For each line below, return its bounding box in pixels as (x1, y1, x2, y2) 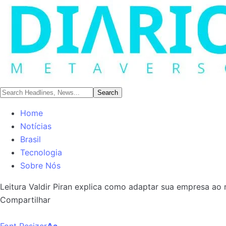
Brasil (20, 134, 41, 144)
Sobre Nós (20, 160, 61, 171)
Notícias (20, 121, 51, 131)
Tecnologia (20, 147, 62, 157)
